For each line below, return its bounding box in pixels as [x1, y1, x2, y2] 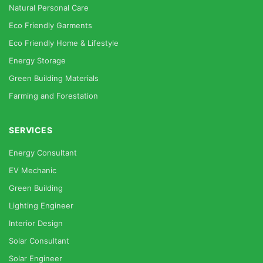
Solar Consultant [9, 236, 69, 245]
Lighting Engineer [9, 201, 73, 210]
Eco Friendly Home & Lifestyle [9, 38, 119, 48]
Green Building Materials [9, 73, 99, 83]
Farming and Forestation [9, 91, 98, 100]
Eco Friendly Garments [9, 21, 92, 30]
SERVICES [9, 125, 52, 135]
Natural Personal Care [9, 3, 89, 12]
